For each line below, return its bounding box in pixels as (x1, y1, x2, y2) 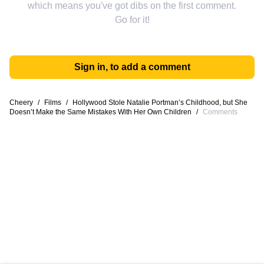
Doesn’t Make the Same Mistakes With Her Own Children (9, 108, 192, 116)
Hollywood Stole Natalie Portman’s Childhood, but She (72, 98, 247, 107)
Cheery (9, 98, 33, 107)
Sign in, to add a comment (74, 62, 190, 72)
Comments (203, 108, 237, 116)
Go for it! (114, 15, 150, 25)
